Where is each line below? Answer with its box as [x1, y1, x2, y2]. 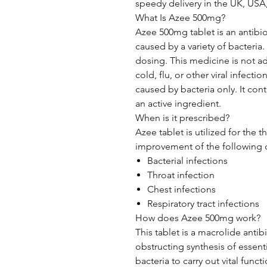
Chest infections [147, 184, 216, 195]
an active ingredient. [135, 98, 221, 109]
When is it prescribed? [135, 112, 229, 123]
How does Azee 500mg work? [135, 212, 260, 223]
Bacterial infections [147, 155, 228, 166]
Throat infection [147, 169, 215, 181]
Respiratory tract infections [147, 198, 259, 209]
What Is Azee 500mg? [135, 12, 225, 23]
